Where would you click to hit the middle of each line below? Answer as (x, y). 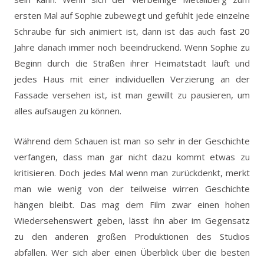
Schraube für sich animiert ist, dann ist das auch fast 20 (132, 31)
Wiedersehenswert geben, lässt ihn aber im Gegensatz (132, 220)
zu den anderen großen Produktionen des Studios (132, 236)
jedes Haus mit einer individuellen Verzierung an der (132, 79)
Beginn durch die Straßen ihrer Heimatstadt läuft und (132, 63)
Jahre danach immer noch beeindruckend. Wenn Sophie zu (132, 47)
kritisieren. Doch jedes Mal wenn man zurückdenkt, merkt (132, 172)
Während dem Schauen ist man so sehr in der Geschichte (132, 141)
